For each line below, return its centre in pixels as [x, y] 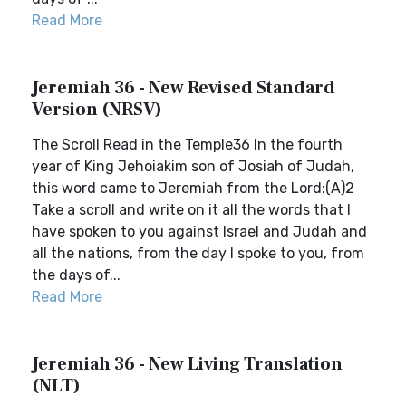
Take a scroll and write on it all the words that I [191, 210]
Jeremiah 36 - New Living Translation [187, 364]
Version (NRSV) [97, 110]
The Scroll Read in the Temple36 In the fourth [187, 145]
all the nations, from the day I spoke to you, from [198, 253]
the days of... [76, 275]
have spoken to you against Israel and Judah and [199, 232]
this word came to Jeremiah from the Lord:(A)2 [193, 188]
